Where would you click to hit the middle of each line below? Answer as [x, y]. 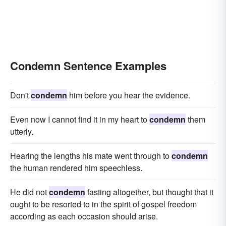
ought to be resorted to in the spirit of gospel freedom [103, 204]
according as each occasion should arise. [84, 216]
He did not [30, 192]
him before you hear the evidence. [129, 95]
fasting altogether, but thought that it [149, 192]
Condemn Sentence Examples [88, 66]
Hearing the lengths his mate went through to [91, 156]
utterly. [22, 131]
